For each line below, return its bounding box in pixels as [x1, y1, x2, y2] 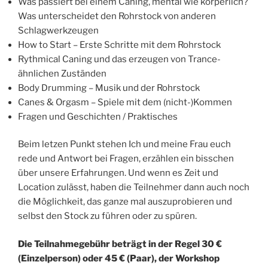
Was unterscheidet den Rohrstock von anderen [18, 10, 216, 22]
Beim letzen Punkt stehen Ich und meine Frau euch [18, 139, 231, 150]
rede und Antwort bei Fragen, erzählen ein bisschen [18, 153, 234, 165]
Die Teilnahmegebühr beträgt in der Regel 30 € [18, 238, 222, 249]
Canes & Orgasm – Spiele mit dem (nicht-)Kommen [18, 96, 232, 108]
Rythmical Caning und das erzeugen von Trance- [18, 53, 221, 65]
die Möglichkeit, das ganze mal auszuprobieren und [18, 196, 232, 208]
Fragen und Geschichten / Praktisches [18, 111, 178, 122]
